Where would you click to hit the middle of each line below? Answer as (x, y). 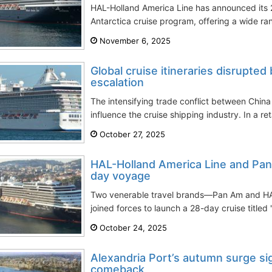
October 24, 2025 (132, 228)
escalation (117, 82)
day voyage (121, 176)
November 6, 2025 (134, 41)
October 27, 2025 (131, 134)
